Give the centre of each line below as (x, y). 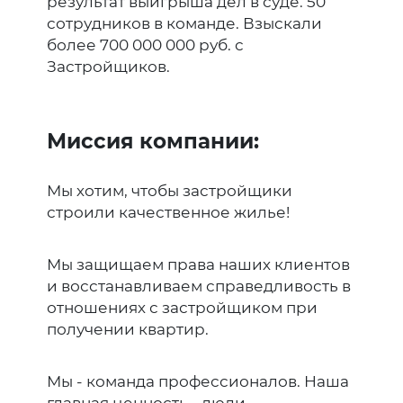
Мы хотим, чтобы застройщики (170, 190)
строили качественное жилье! (168, 212)
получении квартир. (128, 329)
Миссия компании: (153, 141)
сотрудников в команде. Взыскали (184, 23)
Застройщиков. (108, 66)
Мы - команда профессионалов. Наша (198, 381)
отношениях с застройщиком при (182, 307)
